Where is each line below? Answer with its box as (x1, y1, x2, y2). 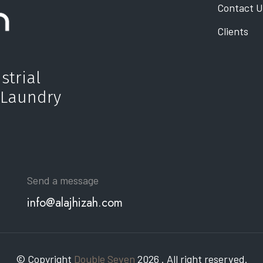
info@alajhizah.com (27, 194, 123, 212)
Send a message (27, 174, 99, 187)
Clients (217, 24, 248, 38)
